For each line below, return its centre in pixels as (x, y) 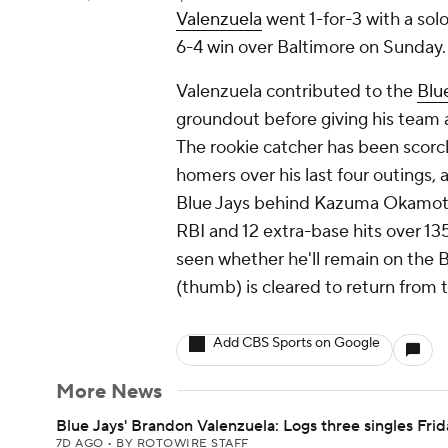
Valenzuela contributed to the (296, 91)
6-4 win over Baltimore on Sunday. (311, 47)
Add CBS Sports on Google (296, 343)
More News (109, 392)
